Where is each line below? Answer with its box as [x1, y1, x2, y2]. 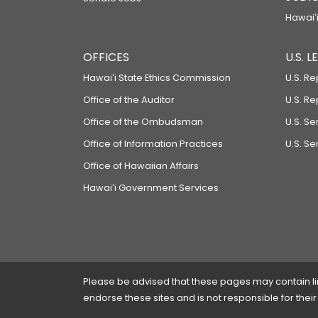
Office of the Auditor [83, 94, 175, 106]
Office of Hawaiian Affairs [83, 160, 199, 172]
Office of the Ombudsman [83, 116, 203, 128]
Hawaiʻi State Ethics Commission [83, 72, 231, 84]
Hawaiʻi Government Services [83, 182, 219, 194]
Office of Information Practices [83, 138, 223, 150]
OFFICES [83, 49, 129, 65]
